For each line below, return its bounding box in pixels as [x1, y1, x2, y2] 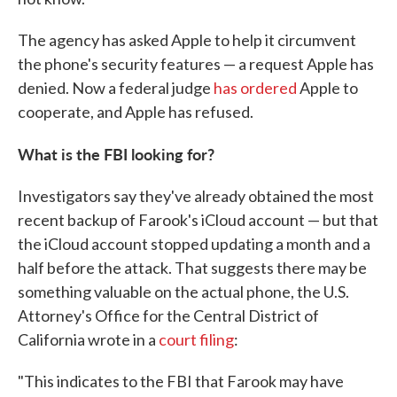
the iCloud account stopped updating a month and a [18, 234, 370, 254]
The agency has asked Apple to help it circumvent [18, 30, 356, 51]
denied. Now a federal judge [18, 78, 214, 98]
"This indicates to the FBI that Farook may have [18, 371, 344, 392]
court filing [159, 330, 234, 350]
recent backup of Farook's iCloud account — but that [18, 210, 378, 230]
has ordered [214, 78, 297, 98]
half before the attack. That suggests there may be [18, 258, 367, 278]
